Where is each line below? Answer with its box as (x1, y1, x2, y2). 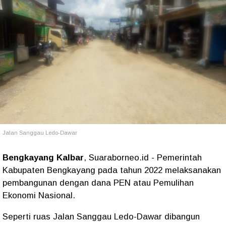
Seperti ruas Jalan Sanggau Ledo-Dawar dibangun (3, 212, 200, 221)
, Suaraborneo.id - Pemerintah (84, 153, 202, 162)
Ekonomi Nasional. (3, 191, 75, 200)
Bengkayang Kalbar (3, 153, 84, 162)
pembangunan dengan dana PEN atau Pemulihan (3, 178, 194, 188)
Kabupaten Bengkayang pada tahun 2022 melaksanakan (3, 165, 221, 175)
